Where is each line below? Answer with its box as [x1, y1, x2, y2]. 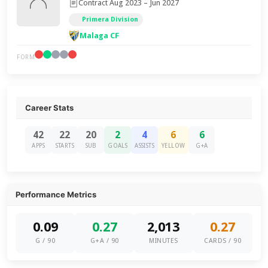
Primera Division [82, 16, 139, 23]
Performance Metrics [16, 190, 97, 199]
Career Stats [25, 103, 74, 112]
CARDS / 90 [204, 237, 242, 245]
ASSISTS [135, 142, 155, 149]
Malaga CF [80, 31, 120, 40]
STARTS [55, 142, 74, 149]
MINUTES [149, 237, 178, 245]
